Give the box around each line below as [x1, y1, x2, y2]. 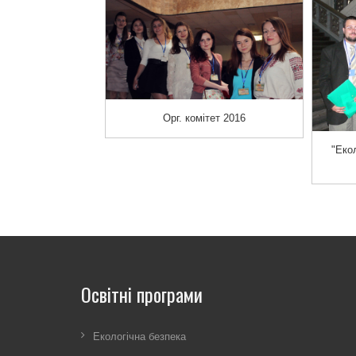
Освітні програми [81, 280, 203, 308]
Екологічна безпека [93, 331, 186, 342]
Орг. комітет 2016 [163, 112, 246, 125]
